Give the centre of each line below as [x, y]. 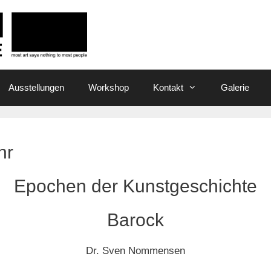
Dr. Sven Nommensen [135, 250]
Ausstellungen [36, 87]
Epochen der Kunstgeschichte [135, 186]
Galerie [235, 87]
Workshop [109, 87]
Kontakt [168, 87]
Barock [135, 220]
